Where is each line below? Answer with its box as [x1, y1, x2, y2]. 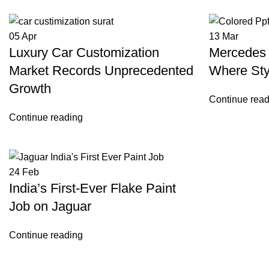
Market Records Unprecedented [9, 63, 193, 79]
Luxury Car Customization [9, 45, 159, 61]
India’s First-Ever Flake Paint [9, 181, 176, 196]
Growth [9, 81, 51, 97]
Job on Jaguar [9, 199, 91, 214]
